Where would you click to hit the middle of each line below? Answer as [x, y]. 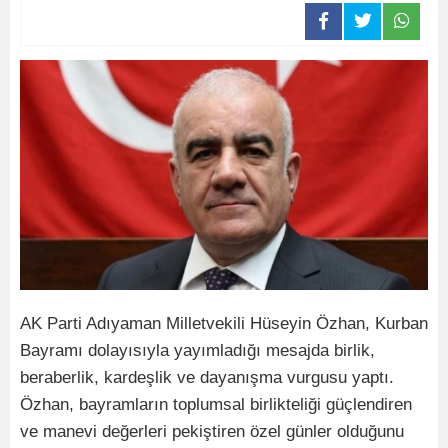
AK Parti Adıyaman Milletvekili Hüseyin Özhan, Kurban [224, 323]
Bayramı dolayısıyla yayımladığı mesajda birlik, [197, 350]
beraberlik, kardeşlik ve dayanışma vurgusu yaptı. [207, 377]
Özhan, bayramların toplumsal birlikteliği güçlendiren [216, 404]
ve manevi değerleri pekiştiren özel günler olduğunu [212, 431]
